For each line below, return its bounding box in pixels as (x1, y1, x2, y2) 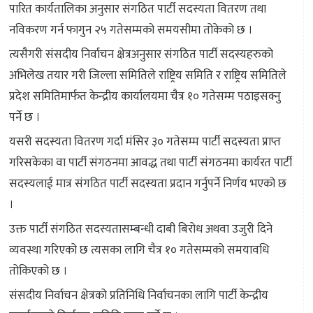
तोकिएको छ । (9, 261, 68, 282)
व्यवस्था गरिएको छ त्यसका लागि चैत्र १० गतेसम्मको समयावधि (9, 240, 269, 261)
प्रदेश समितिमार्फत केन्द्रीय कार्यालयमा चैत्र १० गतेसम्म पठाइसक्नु (9, 87, 281, 107)
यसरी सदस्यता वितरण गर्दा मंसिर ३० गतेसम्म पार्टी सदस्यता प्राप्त (9, 132, 281, 152)
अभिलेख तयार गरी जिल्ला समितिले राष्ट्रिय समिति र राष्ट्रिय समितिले (9, 66, 286, 86)
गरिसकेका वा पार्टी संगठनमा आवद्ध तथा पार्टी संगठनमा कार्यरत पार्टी (9, 153, 292, 173)
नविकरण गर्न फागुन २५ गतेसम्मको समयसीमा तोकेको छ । (9, 20, 253, 41)
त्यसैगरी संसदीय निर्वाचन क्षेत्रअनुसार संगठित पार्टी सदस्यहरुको (9, 45, 273, 65)
